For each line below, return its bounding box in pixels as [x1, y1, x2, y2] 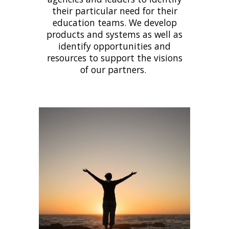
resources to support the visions [47, 51, 182, 64]
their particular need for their [52, 4, 177, 17]
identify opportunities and [58, 39, 171, 52]
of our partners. [80, 63, 149, 76]
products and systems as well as [47, 28, 182, 40]
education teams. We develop [52, 16, 177, 29]
